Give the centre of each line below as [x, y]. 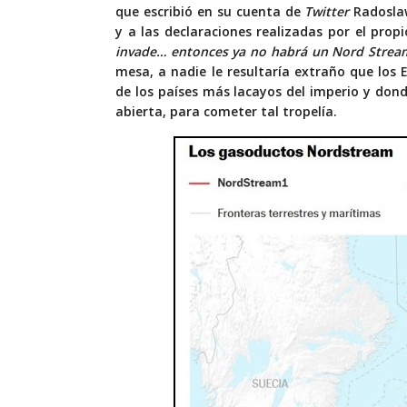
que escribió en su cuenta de [210, 12]
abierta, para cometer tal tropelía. [226, 112]
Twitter [327, 12]
